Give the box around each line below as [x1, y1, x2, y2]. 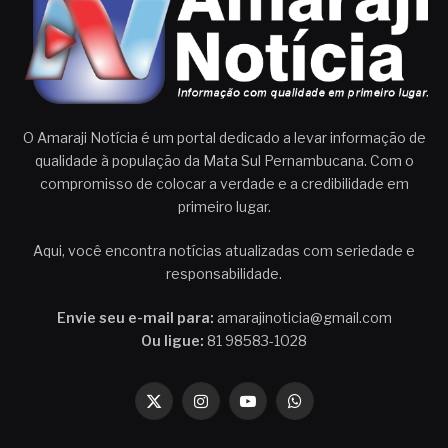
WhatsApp [293, 401, 364, 419]
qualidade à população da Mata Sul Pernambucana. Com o [34, 152, 414, 170]
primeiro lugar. [177, 198, 271, 216]
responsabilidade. [166, 265, 282, 283]
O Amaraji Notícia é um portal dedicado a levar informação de [22, 129, 426, 147]
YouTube [246, 401, 304, 419]
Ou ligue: [141, 332, 204, 350]
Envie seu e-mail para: [56, 309, 214, 327]
